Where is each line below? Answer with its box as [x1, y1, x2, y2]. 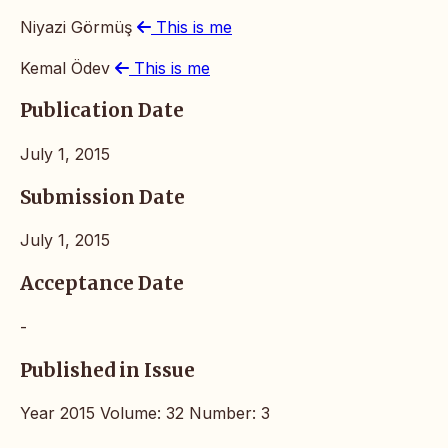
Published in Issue [20, 358, 195, 382]
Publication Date [20, 99, 184, 123]
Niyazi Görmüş [20, 16, 137, 37]
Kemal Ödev [20, 57, 115, 78]
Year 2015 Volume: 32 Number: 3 [20, 403, 270, 424]
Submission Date [20, 185, 185, 209]
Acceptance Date [20, 272, 184, 296]
